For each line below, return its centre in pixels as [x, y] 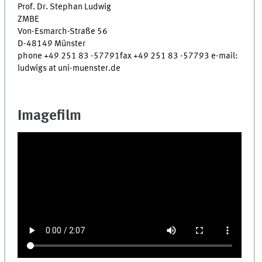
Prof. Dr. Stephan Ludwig [65, 7]
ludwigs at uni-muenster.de [69, 68]
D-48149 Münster [52, 44]
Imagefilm [50, 116]
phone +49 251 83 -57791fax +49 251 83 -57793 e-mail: [128, 56]
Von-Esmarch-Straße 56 [63, 31]
